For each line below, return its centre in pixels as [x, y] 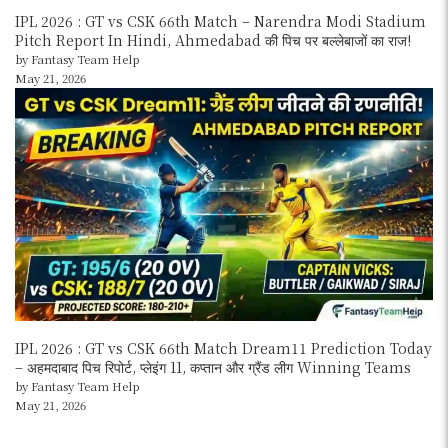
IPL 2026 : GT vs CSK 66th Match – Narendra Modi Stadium [220, 20]
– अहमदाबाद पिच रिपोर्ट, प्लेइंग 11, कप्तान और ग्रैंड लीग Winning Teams [213, 366]
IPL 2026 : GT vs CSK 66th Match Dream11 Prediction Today [223, 347]
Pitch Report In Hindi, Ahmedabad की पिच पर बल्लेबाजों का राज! [213, 39]
